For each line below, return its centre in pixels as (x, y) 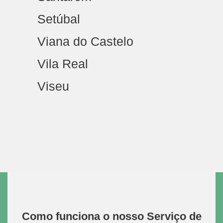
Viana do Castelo (85, 41)
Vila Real (63, 64)
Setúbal (59, 19)
